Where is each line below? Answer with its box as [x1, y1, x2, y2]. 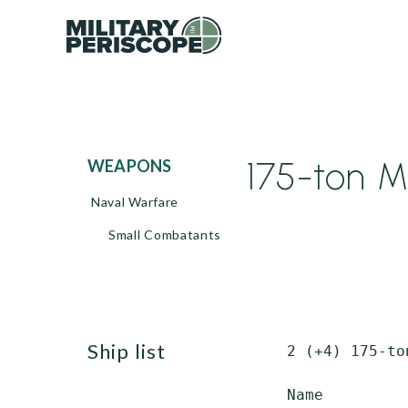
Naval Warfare [91, 194, 179, 209]
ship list [99, 339, 166, 363]
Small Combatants [108, 227, 222, 242]
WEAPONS [105, 156, 172, 176]
